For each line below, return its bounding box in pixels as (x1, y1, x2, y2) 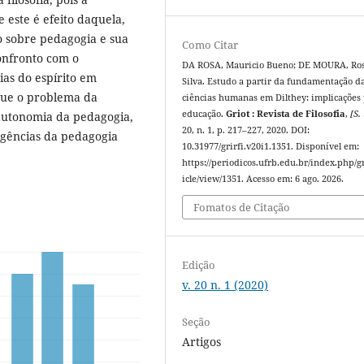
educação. (182, 107, 227, 119)
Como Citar (182, 37, 239, 52)
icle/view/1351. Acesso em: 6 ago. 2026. (182, 172, 344, 184)
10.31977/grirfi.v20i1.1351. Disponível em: (182, 140, 360, 152)
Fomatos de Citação (193, 200, 291, 215)
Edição (182, 258, 216, 273)
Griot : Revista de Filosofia (226, 107, 346, 119)
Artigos (182, 334, 222, 350)
